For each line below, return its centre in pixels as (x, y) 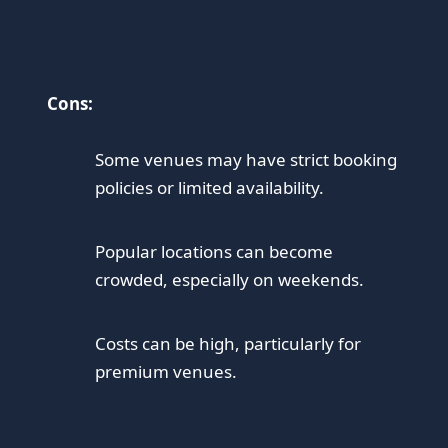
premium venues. (166, 372)
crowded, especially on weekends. (230, 280)
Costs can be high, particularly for (228, 344)
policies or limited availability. (210, 188)
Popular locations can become (214, 252)
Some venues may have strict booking (246, 160)
